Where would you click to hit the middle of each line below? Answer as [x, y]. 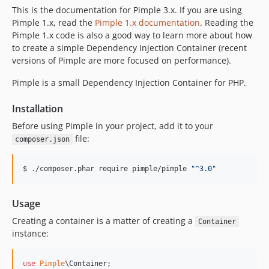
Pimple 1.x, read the [53, 23]
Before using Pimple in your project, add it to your [113, 126]
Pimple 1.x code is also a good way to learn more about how [132, 35]
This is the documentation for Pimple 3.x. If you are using [127, 10]
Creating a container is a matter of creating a [104, 221]
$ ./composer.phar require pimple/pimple [107, 169]
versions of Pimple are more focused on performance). [122, 60]
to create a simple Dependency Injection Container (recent [129, 48]
